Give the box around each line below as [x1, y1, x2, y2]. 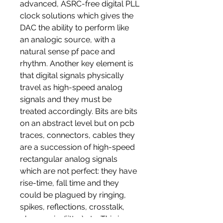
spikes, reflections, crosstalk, [20, 202, 124, 212]
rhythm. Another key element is [20, 59, 133, 69]
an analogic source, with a [20, 35, 115, 45]
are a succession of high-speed [20, 142, 135, 152]
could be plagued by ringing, [20, 190, 126, 200]
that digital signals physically [20, 71, 124, 81]
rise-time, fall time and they [20, 178, 119, 188]
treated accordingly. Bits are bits [20, 107, 137, 116]
